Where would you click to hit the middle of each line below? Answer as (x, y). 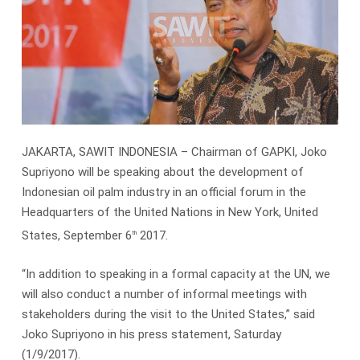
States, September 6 (76, 236)
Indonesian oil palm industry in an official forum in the (164, 192)
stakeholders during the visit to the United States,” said (168, 314)
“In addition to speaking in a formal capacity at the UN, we (176, 274)
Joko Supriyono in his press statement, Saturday (151, 334)
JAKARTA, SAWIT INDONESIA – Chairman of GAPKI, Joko (174, 152)
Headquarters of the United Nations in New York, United (170, 213)
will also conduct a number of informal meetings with (164, 294)
